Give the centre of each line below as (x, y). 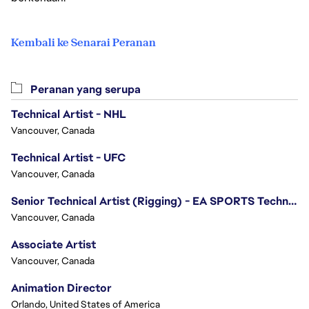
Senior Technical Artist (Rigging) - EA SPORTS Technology (292, 201)
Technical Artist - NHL (69, 114)
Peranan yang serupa (84, 89)
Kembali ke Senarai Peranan (83, 42)
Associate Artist (53, 245)
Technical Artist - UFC (68, 158)
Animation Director (61, 288)
